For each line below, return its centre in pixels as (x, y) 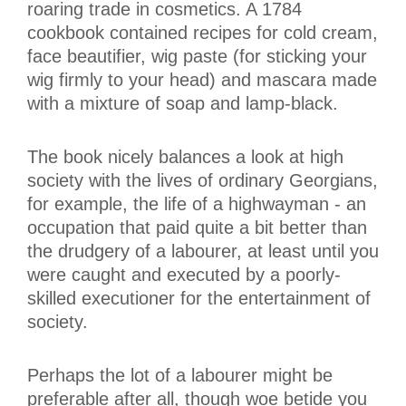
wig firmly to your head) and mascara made (202, 79)
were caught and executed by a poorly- (184, 274)
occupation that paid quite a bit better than (197, 227)
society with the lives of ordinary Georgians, (203, 180)
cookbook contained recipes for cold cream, (203, 32)
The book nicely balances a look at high (185, 156)
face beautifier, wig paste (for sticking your (197, 56)
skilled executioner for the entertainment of (199, 298)
